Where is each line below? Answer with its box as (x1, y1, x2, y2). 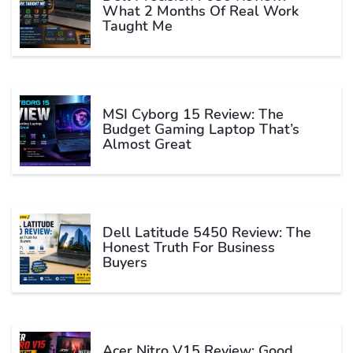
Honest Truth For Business (102, 237, 275, 257)
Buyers (102, 252, 147, 272)
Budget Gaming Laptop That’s (102, 119, 299, 139)
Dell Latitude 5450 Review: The (102, 222, 311, 242)
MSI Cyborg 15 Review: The (102, 104, 284, 124)
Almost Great (102, 134, 191, 154)
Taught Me (102, 16, 173, 35)
